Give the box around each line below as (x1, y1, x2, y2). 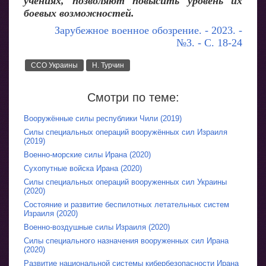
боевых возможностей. (24, 7, 134, 19)
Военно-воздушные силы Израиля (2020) (24, 223, 170, 232)
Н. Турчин (92, 61, 124, 69)
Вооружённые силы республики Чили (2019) (24, 114, 182, 123)
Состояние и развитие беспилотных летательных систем (24, 200, 229, 209)
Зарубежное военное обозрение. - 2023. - (55, 24, 242, 36)
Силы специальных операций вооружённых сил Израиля (24, 128, 227, 137)
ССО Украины (31, 61, 78, 69)
